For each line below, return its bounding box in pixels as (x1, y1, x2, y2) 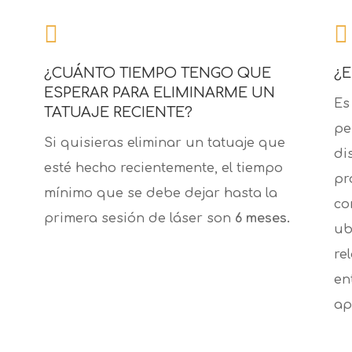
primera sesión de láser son (43, 211, 235, 226)
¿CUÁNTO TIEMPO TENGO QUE (43, 65, 271, 82)
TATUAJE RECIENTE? (43, 104, 192, 121)
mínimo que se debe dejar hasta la (43, 186, 277, 201)
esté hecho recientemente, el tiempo (43, 161, 283, 176)
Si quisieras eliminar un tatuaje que (43, 136, 285, 151)
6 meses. (234, 211, 290, 226)
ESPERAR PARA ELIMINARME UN (43, 85, 275, 101)
